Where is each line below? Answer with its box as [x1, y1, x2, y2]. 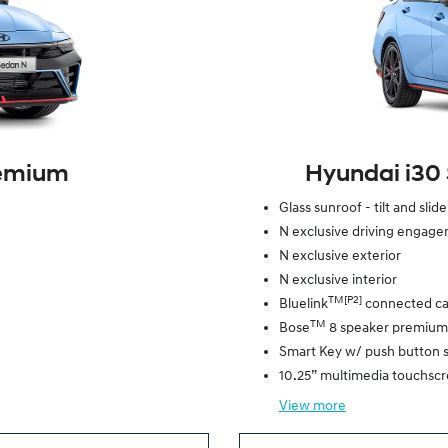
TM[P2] [328, 294, 362, 306]
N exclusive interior [279, 272, 397, 288]
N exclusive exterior [279, 248, 401, 264]
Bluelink [279, 296, 328, 312]
